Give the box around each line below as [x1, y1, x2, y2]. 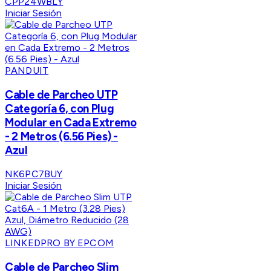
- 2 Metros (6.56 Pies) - [5, 129, 119, 143]
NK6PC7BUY [5, 168, 63, 180]
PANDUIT [5, 64, 49, 76]
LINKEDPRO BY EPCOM [5, 237, 114, 249]
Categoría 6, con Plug [5, 101, 114, 116]
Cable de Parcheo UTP [5, 87, 118, 102]
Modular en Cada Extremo [5, 115, 137, 129]
